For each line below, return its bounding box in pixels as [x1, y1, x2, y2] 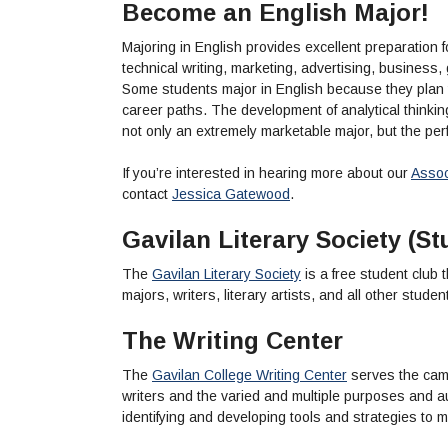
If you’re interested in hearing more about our [122, 164, 411, 181]
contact [122, 185, 172, 202]
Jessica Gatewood [172, 185, 290, 202]
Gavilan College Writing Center [152, 366, 347, 383]
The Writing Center [122, 326, 343, 354]
